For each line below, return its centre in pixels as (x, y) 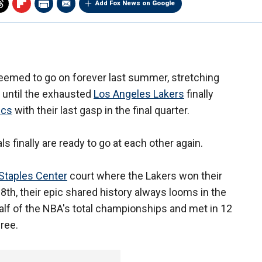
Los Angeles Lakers (139, 94)
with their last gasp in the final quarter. (101, 111)
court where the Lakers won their (145, 176)
